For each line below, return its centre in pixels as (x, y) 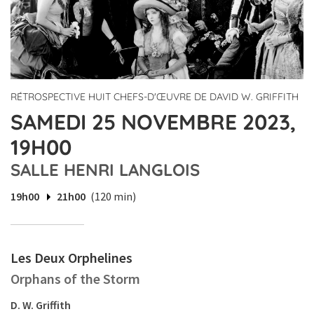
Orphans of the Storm (75, 279)
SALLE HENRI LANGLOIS (105, 170)
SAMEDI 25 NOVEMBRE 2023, (153, 122)
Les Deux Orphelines (71, 258)
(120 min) (113, 197)
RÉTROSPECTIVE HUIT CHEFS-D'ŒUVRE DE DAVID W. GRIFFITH (155, 97)
